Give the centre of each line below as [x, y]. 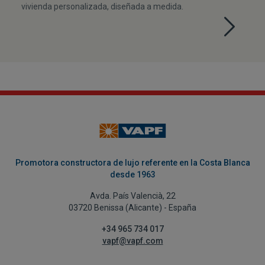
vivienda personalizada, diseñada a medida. [102, 6]
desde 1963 [132, 174]
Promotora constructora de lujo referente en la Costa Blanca [132, 162]
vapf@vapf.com [132, 240]
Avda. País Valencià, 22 [132, 195]
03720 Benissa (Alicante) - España [132, 207]
